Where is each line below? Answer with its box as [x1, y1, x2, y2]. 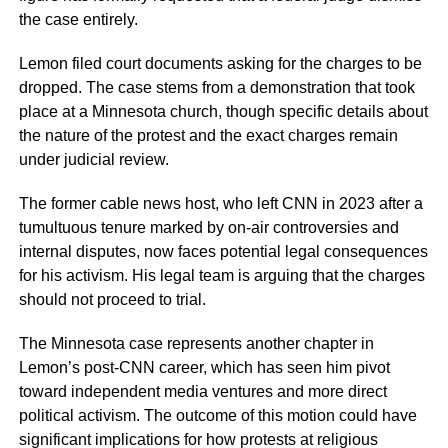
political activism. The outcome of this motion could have [18, 407, 417, 425]
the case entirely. [18, 11, 138, 29]
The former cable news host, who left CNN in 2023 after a [18, 195, 423, 213]
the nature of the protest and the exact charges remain [18, 127, 398, 145]
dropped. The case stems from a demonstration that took [18, 79, 415, 97]
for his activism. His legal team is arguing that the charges [18, 267, 425, 285]
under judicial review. [18, 151, 169, 169]
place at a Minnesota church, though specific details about [18, 103, 428, 121]
